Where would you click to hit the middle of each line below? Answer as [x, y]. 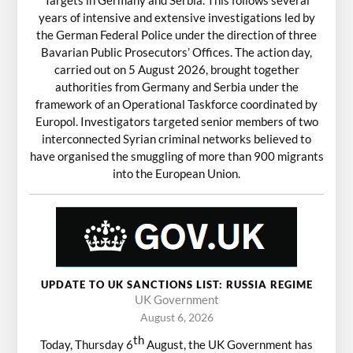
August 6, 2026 [176, 317]
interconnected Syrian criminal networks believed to [176, 138]
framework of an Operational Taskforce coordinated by [176, 104]
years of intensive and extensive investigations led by [176, 17]
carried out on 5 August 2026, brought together [176, 69]
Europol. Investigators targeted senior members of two [176, 121]
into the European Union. [176, 173]
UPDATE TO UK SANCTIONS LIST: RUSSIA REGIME [176, 284]
